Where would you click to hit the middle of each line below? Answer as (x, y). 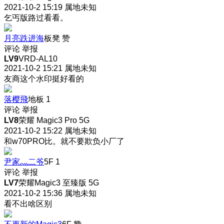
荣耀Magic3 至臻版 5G (59, 182)
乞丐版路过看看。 (36, 17)
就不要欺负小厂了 (92, 141)
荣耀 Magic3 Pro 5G (54, 120)
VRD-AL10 (38, 58)
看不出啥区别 (28, 203)
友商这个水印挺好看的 (44, 78)
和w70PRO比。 (32, 141)
